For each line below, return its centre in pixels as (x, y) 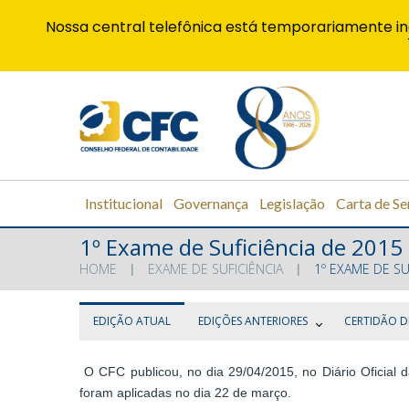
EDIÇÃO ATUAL (132, 321)
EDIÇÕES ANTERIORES (253, 321)
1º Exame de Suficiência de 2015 (241, 247)
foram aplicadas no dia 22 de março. (185, 393)
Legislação (292, 203)
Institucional (124, 203)
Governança (211, 203)
